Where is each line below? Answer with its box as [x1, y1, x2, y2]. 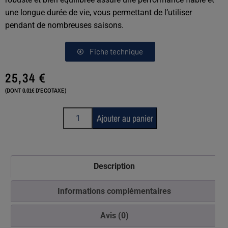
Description [94, 161, 135, 172]
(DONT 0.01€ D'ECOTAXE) [5, 87, 66, 95]
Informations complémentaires [58, 186, 171, 196]
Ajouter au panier [97, 111, 154, 125]
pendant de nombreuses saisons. [5, 20, 124, 31]
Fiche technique [90, 47, 143, 56]
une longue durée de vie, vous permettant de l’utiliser [5, 8, 192, 18]
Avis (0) [100, 211, 129, 221]
